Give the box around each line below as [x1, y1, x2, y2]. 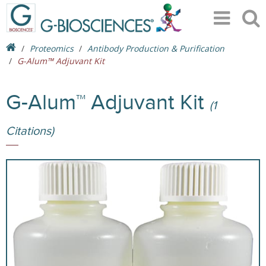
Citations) [6, 124, 54, 138]
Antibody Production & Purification [87, 43, 224, 54]
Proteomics [30, 43, 74, 54]
